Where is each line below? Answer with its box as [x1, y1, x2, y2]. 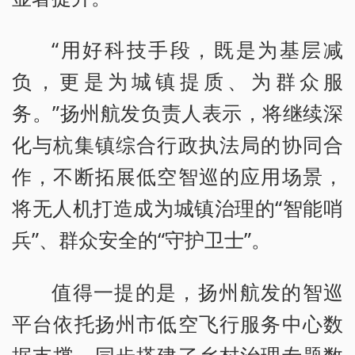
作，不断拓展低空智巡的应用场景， [12, 162, 343, 189]
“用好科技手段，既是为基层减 [52, 35, 343, 63]
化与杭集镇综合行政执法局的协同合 [12, 130, 343, 158]
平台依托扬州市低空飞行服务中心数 [12, 309, 343, 337]
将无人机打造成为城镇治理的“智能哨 [12, 193, 343, 221]
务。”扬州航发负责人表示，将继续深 [12, 98, 343, 126]
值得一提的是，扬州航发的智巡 [52, 277, 343, 305]
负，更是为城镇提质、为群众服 [12, 67, 343, 94]
